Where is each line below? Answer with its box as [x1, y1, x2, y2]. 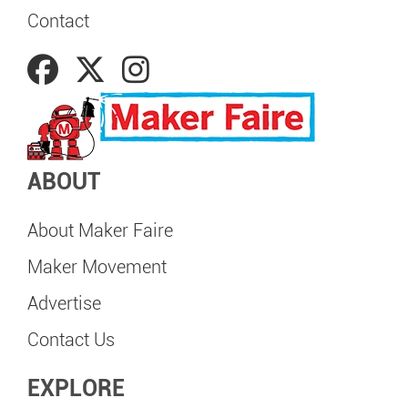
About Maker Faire [27, 219, 173, 241]
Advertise [27, 292, 101, 314]
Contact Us [27, 329, 115, 351]
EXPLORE [27, 375, 125, 402]
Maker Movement [27, 256, 167, 278]
